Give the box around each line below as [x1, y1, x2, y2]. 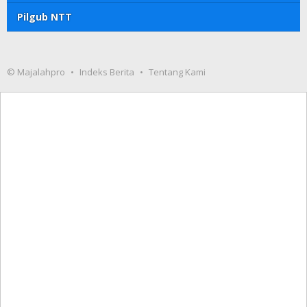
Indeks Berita [79, 66, 134, 79]
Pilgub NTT [17, 10, 72, 24]
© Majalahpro [7, 66, 65, 79]
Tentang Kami [149, 66, 206, 79]
